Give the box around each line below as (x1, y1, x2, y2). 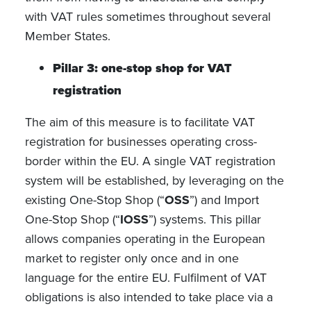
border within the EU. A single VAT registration (24, 151, 276, 170)
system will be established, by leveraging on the (24, 171, 284, 190)
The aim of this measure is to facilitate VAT (24, 112, 255, 131)
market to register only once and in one (24, 249, 239, 267)
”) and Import (189, 190, 259, 209)
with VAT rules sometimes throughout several (24, 7, 271, 26)
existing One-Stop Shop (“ (24, 190, 165, 209)
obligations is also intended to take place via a (24, 287, 273, 306)
